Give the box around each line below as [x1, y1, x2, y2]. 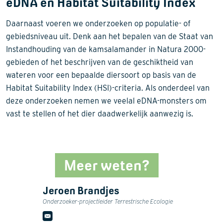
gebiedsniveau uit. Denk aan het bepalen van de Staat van [6, 32, 213, 42]
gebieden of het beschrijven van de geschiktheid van [6, 57, 193, 67]
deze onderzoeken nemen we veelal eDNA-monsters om [6, 96, 207, 106]
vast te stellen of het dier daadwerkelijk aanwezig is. [6, 109, 193, 119]
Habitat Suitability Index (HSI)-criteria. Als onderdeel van [6, 83, 210, 93]
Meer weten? [63, 157, 150, 174]
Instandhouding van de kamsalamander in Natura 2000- [6, 45, 206, 55]
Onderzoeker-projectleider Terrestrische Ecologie [43, 198, 173, 206]
